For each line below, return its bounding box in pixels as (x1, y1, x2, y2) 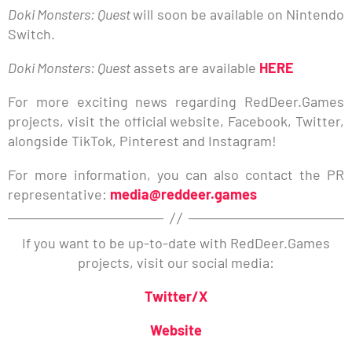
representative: (8, 185, 110, 203)
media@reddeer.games (110, 185, 257, 203)
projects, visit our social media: (78, 253, 274, 271)
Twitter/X (145, 287, 207, 305)
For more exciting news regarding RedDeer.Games (8, 92, 344, 110)
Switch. (8, 24, 55, 42)
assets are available (130, 58, 259, 76)
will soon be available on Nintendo (133, 5, 344, 23)
